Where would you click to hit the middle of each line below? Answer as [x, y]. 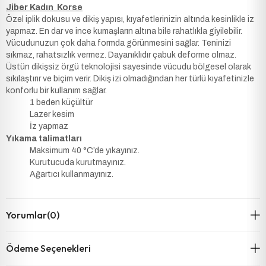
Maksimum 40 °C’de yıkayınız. [85, 151]
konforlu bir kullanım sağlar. [56, 91]
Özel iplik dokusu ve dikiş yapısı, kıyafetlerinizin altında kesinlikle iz [130, 19]
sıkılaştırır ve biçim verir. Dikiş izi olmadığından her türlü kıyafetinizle [130, 79]
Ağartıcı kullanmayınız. [72, 174]
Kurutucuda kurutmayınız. [78, 162]
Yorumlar [26, 215]
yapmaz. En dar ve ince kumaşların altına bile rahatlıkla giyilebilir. [124, 31]
